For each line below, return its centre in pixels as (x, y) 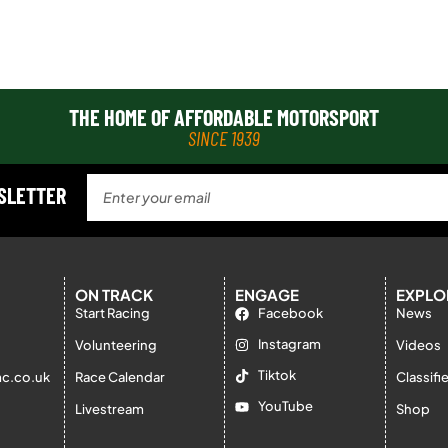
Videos (418, 345)
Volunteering (115, 345)
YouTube (285, 406)
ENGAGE (267, 294)
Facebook (290, 313)
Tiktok (276, 375)
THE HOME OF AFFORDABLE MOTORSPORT (224, 116)
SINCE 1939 (224, 137)
